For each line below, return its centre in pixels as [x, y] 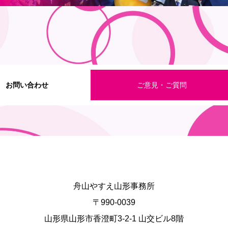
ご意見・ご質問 [162, 85]
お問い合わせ [27, 85]
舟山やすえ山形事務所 [114, 186]
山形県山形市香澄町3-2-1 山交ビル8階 [114, 219]
